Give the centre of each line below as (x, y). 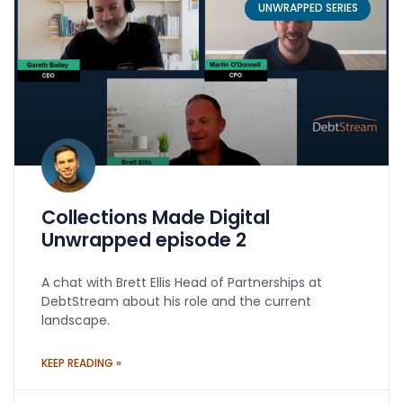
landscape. (76, 321)
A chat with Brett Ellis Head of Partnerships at (182, 283)
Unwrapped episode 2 (144, 240)
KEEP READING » (81, 363)
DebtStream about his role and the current (176, 302)
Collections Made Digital (156, 218)
